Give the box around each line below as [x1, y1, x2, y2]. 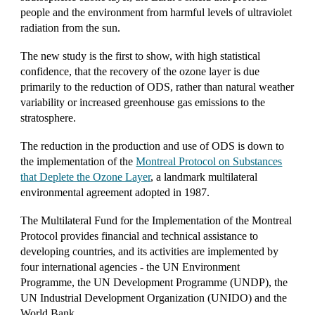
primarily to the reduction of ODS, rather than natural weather [20, 81, 295, 93]
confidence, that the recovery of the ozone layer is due [20, 65, 260, 77]
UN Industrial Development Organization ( [20, 292, 212, 304]
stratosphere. [20, 112, 77, 124]
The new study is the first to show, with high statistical [20, 50, 261, 62]
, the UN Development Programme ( [72, 276, 234, 288]
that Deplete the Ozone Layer [20, 171, 151, 183]
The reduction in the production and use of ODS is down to [20, 140, 285, 152]
